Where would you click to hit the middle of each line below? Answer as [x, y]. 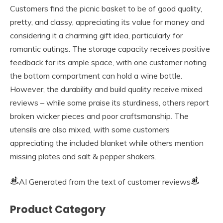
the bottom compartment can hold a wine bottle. [96, 75]
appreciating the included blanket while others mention [107, 143]
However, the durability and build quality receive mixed [106, 89]
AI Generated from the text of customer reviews [105, 181]
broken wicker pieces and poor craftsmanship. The [99, 116]
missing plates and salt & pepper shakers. [83, 156]
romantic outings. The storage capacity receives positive [110, 49]
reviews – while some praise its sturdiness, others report [110, 102]
